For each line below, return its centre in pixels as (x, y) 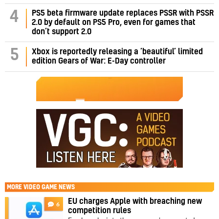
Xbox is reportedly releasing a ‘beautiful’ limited (117, 52)
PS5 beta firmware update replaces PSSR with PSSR (123, 13)
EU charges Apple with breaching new (135, 201)
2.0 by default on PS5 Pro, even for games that (114, 22)
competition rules (100, 210)
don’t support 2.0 (62, 32)
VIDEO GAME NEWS (49, 187)
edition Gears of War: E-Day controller (99, 61)
